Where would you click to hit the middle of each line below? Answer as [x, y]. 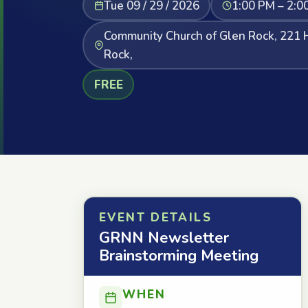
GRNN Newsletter [164, 238]
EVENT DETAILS [155, 218]
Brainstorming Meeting [179, 256]
